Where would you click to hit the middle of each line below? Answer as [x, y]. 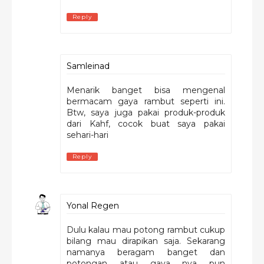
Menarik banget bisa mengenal [146, 90]
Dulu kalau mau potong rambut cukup [146, 230]
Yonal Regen [93, 206]
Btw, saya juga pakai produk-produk [146, 113]
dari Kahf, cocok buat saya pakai [146, 124]
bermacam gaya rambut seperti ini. [146, 101]
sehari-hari [88, 135]
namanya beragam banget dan [146, 252]
